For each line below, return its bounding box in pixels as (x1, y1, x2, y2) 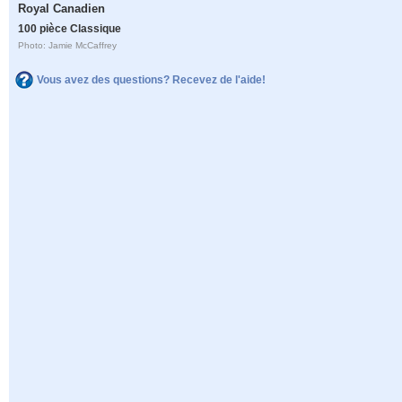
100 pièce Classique (18, 22, 122, 35)
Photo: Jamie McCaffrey (18, 40, 118, 51)
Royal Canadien (18, 2, 106, 16)
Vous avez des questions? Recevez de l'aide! (37, 73, 266, 86)
